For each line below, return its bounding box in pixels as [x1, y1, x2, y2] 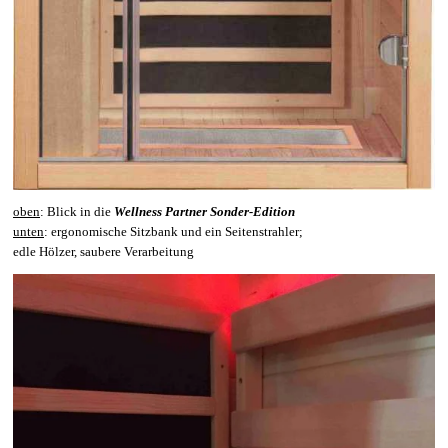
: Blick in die [40, 204, 114, 220]
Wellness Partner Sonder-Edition [114, 204, 295, 220]
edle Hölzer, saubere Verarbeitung [13, 244, 194, 260]
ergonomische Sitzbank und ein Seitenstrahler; [51, 224, 303, 240]
